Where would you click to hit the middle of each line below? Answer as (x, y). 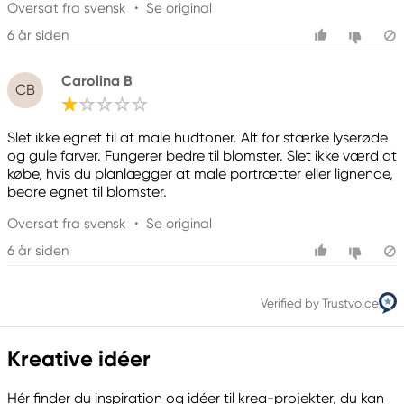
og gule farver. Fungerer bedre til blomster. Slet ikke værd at (202, 156)
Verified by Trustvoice (319, 303)
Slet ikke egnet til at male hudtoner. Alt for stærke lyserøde (197, 138)
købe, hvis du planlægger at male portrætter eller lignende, (200, 174)
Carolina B (97, 80)
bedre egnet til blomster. (87, 192)
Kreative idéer (79, 358)
